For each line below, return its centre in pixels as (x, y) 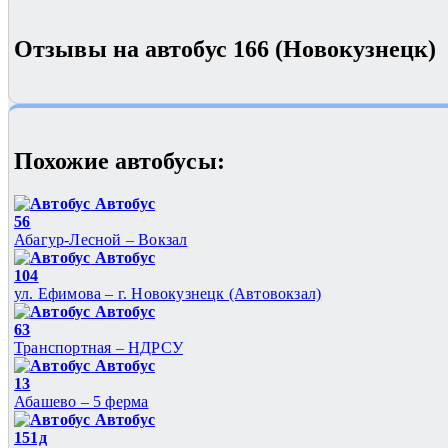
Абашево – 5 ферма (81, 402)
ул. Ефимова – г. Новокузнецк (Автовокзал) (168, 294)
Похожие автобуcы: (119, 161)
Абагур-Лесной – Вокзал (101, 240)
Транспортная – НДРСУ (98, 348)
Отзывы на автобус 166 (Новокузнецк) (225, 49)
